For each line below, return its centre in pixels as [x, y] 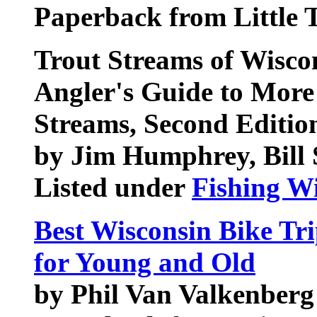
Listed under [113, 187]
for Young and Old [145, 262]
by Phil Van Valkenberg [174, 294]
